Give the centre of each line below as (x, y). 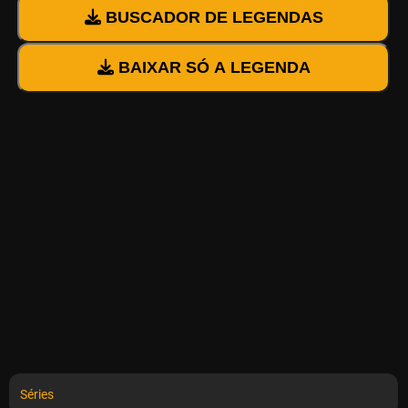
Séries (37, 395)
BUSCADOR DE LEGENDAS (212, 18)
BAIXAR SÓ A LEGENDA (212, 68)
